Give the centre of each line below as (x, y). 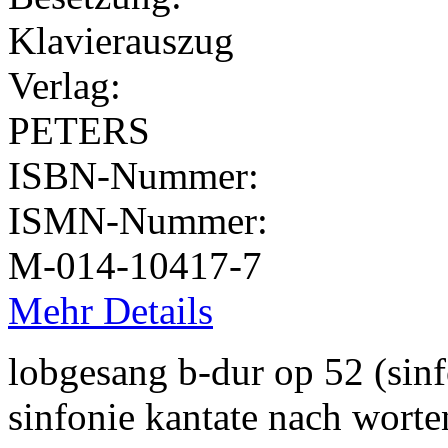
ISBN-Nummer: (138, 175)
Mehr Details (110, 310)
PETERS (79, 130)
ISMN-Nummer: (143, 220)
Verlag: (69, 85)
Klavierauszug (121, 40)
